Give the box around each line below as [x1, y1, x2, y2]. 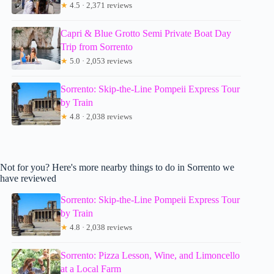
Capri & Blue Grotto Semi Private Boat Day [61, 28, 232, 39]
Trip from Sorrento [61, 42, 133, 53]
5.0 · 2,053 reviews [68, 56, 133, 66]
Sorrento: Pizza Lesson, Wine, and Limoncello [61, 250, 240, 261]
